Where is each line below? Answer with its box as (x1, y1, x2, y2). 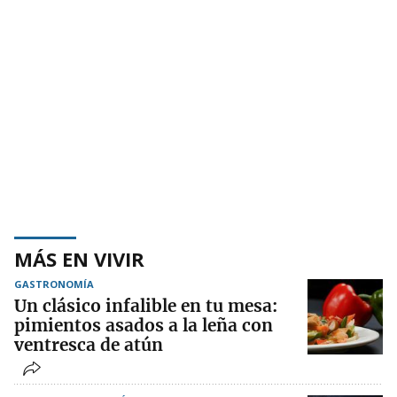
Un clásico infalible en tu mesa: (14, 295, 277, 317)
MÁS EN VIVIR (14, 245, 144, 273)
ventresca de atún (14, 334, 163, 356)
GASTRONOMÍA (14, 277, 94, 292)
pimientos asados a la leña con (14, 315, 273, 337)
